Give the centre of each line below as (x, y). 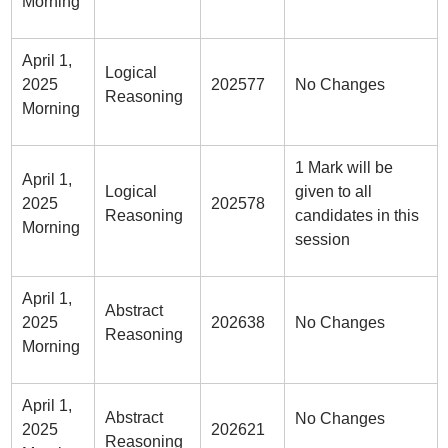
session (322, 239)
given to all (333, 191)
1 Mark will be (343, 167)
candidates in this (356, 215)
